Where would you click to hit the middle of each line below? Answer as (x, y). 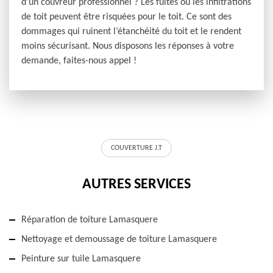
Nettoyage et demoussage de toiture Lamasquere (119, 240)
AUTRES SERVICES (136, 185)
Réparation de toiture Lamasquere (90, 220)
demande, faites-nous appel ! (79, 61)
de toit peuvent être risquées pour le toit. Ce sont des (126, 17)
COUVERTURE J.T (136, 148)
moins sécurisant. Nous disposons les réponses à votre (128, 47)
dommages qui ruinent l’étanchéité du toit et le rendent (131, 32)
